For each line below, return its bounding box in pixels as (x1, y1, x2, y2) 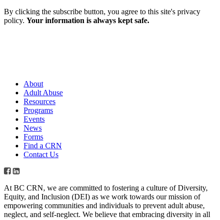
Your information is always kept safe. (27, 16, 149, 25)
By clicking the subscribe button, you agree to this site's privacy (4, 7, 200, 16)
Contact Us (24, 150, 58, 159)
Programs (24, 106, 53, 114)
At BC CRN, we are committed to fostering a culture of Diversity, (4, 183, 208, 192)
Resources (24, 97, 55, 106)
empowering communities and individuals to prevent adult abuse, (4, 201, 205, 210)
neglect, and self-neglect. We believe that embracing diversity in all (4, 210, 210, 219)
